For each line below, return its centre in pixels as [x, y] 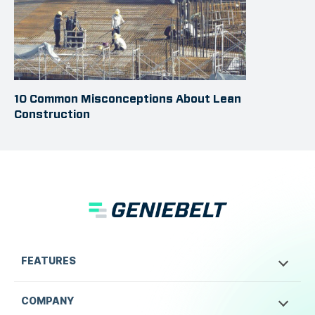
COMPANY [47, 301]
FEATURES [49, 261]
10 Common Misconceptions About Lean [128, 98]
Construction [52, 114]
